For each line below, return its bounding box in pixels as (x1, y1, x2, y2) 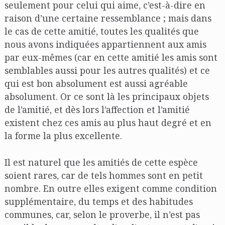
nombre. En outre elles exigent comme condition (4, 182, 217, 194)
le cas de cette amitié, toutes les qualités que (4, 25, 199, 38)
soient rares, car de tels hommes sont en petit (4, 169, 203, 181)
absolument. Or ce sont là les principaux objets (4, 90, 209, 103)
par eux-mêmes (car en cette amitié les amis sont (4, 51, 217, 64)
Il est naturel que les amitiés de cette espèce (4, 156, 198, 168)
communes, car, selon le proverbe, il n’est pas (4, 208, 200, 220)
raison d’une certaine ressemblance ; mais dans (4, 12, 211, 25)
